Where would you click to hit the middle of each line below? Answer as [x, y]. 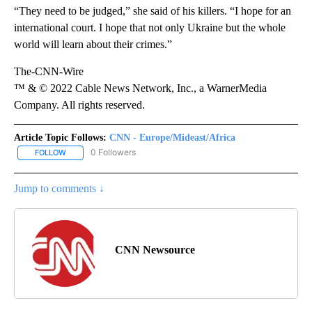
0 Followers [113, 153]
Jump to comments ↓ [59, 188]
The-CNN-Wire [49, 72]
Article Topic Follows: [60, 138]
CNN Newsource [155, 249]
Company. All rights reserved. [79, 105]
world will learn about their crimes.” [93, 45]
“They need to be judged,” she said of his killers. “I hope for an [153, 11]
